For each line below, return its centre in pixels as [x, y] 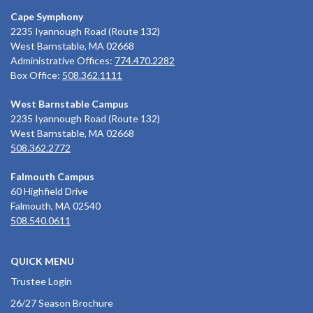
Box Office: [36, 75]
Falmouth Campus [52, 177]
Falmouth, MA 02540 [56, 206]
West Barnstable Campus [70, 104]
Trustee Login [41, 282]
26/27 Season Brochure [62, 303]
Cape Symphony [47, 17]
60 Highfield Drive [49, 191]
